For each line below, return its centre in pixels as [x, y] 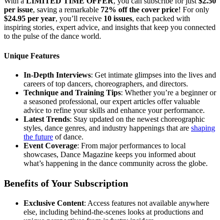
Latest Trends [47, 119]
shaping [203, 128]
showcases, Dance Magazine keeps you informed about [110, 154]
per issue [18, 10]
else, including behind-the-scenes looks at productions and [113, 212]
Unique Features [32, 55]
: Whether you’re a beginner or [168, 92]
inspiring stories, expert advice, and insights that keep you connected [110, 27]
